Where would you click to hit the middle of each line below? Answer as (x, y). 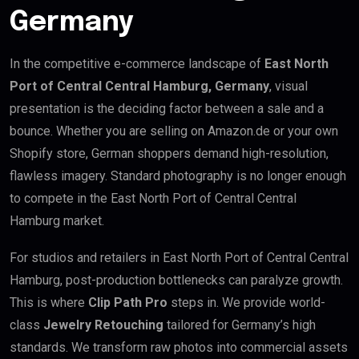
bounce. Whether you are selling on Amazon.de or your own (174, 131)
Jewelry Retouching (103, 325)
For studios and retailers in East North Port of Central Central (179, 258)
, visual (288, 87)
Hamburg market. (57, 221)
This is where (49, 303)
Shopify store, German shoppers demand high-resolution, (169, 154)
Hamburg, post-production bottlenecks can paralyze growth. (176, 280)
